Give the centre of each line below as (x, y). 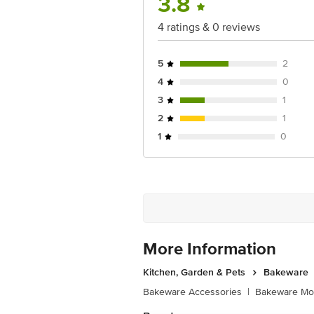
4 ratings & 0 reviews (209, 27)
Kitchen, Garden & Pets (194, 272)
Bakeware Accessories (192, 292)
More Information (210, 249)
